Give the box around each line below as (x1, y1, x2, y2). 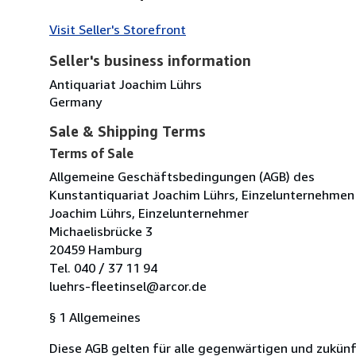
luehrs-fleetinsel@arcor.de (49, 277, 207, 294)
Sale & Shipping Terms (49, 122, 206, 140)
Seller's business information (49, 51, 251, 69)
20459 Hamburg (49, 241, 142, 257)
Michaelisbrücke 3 (49, 222, 153, 239)
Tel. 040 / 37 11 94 (49, 259, 157, 276)
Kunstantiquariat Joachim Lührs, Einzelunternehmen (49, 186, 354, 203)
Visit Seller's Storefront (49, 21, 186, 37)
